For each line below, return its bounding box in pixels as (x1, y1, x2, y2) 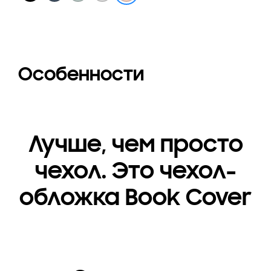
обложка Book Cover (19, 183, 252, 212)
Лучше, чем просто (28, 129, 243, 159)
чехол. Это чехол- (35, 156, 236, 186)
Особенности (18, 62, 144, 86)
